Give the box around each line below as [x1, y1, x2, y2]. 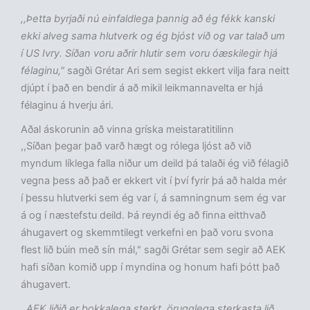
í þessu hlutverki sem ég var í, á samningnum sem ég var [21, 192, 286, 205]
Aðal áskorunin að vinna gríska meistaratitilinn [21, 123, 234, 136]
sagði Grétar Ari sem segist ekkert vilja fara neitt [67, 64, 289, 77]
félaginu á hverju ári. [21, 99, 113, 112]
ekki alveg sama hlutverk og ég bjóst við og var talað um [21, 30, 285, 43]
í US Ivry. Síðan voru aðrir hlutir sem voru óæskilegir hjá [21, 47, 277, 60]
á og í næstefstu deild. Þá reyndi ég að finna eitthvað [21, 209, 266, 222]
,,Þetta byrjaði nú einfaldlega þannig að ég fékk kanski [21, 12, 275, 26]
